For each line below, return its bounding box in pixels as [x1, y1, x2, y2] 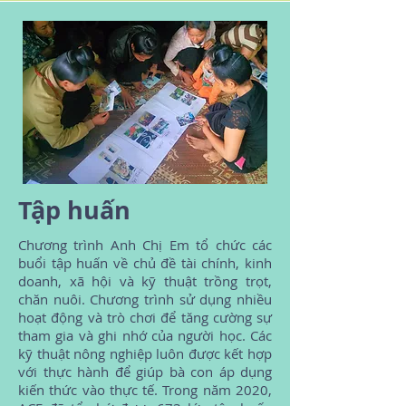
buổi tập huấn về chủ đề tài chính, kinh [18, 254, 272, 272]
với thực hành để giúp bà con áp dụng [18, 362, 272, 381]
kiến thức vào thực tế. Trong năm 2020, [18, 381, 272, 399]
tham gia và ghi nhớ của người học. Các [18, 326, 272, 344]
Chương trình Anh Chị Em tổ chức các [18, 236, 272, 254]
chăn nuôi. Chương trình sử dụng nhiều [18, 290, 272, 308]
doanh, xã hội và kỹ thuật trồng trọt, [18, 272, 272, 290]
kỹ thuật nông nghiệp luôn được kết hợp [18, 344, 272, 362]
